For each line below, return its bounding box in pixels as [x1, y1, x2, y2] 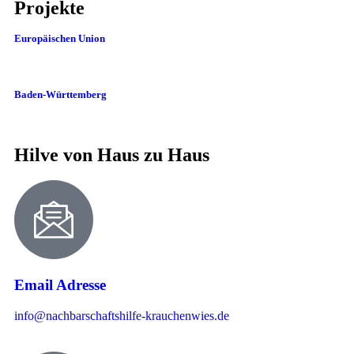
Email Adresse [14, 277, 106, 294]
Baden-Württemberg [14, 88, 107, 100]
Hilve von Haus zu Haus [14, 144, 209, 165]
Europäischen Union [14, 32, 105, 44]
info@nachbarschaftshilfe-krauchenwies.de [14, 309, 229, 323]
